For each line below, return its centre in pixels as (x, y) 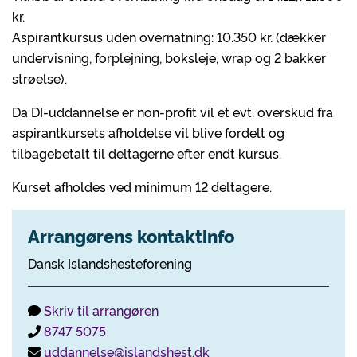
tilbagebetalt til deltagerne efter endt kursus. (147, 153)
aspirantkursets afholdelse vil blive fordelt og (148, 132)
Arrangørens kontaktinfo (131, 235)
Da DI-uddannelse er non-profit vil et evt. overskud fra (173, 112)
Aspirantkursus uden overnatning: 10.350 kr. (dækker (169, 37)
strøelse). (39, 78)
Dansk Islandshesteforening (110, 263)
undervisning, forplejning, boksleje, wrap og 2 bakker (169, 57)
